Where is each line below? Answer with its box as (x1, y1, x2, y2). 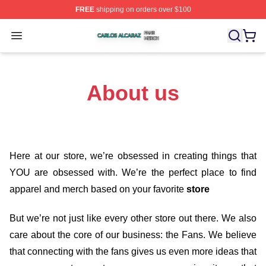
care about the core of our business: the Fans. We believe (9, 229, 256, 240)
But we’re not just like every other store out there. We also (9, 213, 256, 223)
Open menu (16, 30, 65, 40)
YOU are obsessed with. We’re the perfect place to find (9, 167, 256, 178)
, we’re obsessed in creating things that (84, 151, 257, 161)
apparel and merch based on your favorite (9, 184, 186, 194)
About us (87, 81, 179, 105)
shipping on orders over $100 (94, 5, 191, 14)
